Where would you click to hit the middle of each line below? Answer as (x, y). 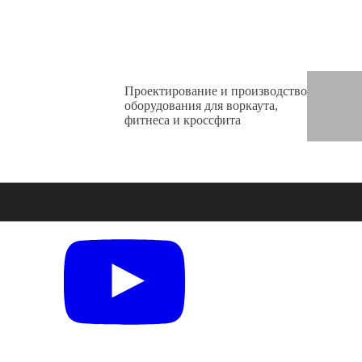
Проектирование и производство (216, 91)
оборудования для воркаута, (201, 105)
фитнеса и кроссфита (183, 120)
